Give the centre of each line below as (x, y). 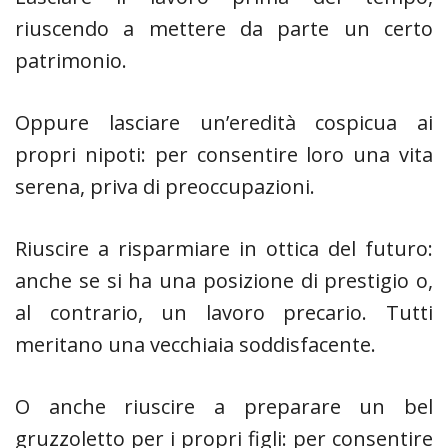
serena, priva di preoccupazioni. (165, 186)
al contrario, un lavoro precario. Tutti (224, 312)
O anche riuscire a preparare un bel (224, 406)
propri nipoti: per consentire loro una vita (224, 154)
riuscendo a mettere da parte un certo (224, 28)
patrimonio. (71, 60)
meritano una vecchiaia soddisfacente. (195, 344)
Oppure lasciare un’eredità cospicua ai (224, 122)
